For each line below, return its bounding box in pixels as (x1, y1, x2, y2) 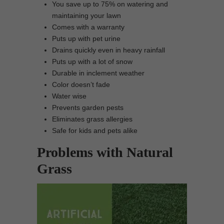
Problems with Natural (37, 144, 173, 160)
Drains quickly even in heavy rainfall (52, 46, 165, 54)
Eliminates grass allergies (52, 115, 132, 123)
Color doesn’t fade (52, 80, 110, 88)
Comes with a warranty (52, 23, 124, 31)
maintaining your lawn (52, 11, 121, 19)
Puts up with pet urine (52, 34, 120, 42)
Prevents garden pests (52, 103, 123, 111)
